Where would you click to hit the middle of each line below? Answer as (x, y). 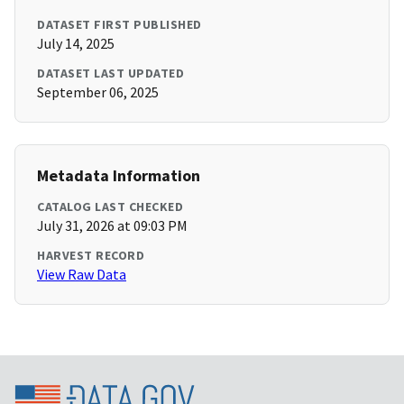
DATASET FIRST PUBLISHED (119, 25)
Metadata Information (119, 176)
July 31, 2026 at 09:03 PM (112, 226)
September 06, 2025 (98, 92)
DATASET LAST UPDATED (110, 73)
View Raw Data (82, 275)
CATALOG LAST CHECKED (110, 207)
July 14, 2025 (76, 44)
